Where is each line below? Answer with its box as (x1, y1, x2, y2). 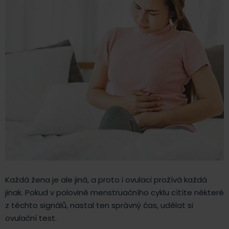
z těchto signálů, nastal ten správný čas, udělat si (5, 199, 193, 211)
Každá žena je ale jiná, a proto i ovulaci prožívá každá (5, 174, 207, 185)
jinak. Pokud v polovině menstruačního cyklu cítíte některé (5, 187, 224, 198)
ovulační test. (5, 212, 57, 223)
